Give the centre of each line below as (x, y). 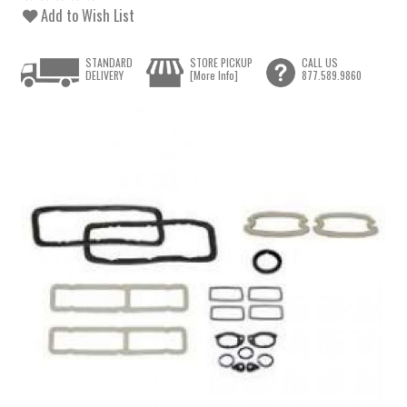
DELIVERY (105, 75)
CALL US (319, 63)
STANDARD (109, 63)
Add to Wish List (86, 15)
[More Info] (213, 75)
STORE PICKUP (221, 63)
